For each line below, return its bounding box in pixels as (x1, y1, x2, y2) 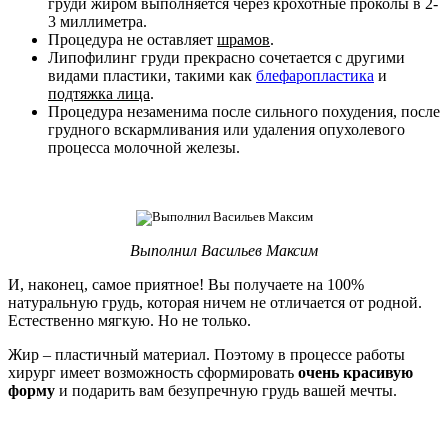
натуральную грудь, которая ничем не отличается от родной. (8, 294, 422, 312)
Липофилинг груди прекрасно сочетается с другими (48, 49, 405, 67)
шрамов (217, 31, 270, 49)
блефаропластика (256, 67, 374, 85)
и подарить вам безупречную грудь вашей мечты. (55, 382, 397, 400)
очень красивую (298, 364, 413, 382)
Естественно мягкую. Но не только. (8, 312, 251, 330)
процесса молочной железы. (48, 139, 240, 157)
